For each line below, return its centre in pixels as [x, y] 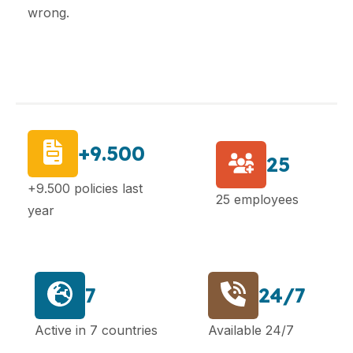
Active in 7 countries [96, 330]
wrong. [48, 13]
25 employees [257, 199]
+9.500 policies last [85, 188]
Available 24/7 [251, 330]
